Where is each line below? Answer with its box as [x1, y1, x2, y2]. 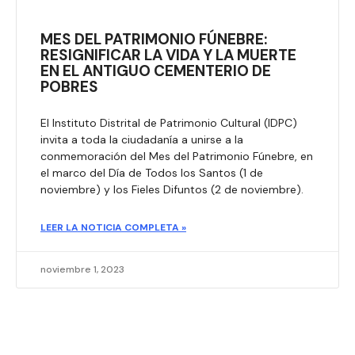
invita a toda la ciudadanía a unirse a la [40, 132, 243, 147]
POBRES [40, 76, 98, 97]
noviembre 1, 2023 [40, 262, 124, 276]
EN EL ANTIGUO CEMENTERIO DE [40, 60, 271, 81]
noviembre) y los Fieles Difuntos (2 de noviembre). [40, 181, 303, 197]
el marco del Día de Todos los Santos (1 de [40, 165, 263, 180]
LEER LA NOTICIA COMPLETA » [40, 220, 186, 234]
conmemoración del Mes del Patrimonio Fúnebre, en [40, 148, 313, 163]
